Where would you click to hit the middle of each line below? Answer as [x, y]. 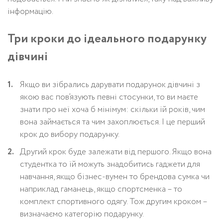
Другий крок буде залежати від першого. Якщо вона [116, 152]
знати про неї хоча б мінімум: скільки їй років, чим [112, 110]
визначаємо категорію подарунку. [82, 214]
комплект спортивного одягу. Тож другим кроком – [113, 202]
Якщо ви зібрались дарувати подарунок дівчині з [110, 85]
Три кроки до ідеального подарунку [107, 39]
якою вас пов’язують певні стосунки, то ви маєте [109, 97]
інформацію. [30, 12]
